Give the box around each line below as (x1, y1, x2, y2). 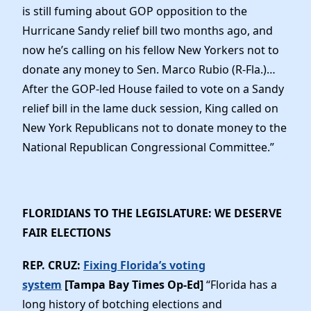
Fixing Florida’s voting (83, 257, 205, 273)
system (22, 276, 62, 292)
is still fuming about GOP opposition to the (22, 3, 247, 19)
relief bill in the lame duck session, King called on (22, 101, 278, 117)
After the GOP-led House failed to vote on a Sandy (22, 81, 284, 97)
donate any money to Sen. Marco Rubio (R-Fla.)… (22, 62, 276, 78)
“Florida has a (206, 276, 277, 292)
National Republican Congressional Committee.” (22, 140, 274, 155)
